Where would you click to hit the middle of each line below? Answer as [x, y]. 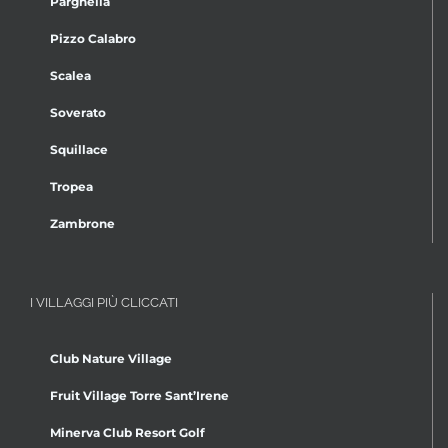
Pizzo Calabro [93, 38]
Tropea [71, 186]
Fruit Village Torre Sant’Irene [139, 395]
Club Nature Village [111, 358]
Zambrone [82, 223]
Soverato [78, 112]
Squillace [79, 149]
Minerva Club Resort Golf [127, 432]
